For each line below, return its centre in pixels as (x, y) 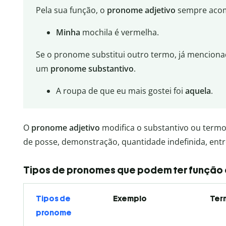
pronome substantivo (92, 69)
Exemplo (130, 198)
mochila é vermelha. (119, 33)
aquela (198, 91)
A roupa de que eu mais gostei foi (120, 91)
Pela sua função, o (71, 10)
